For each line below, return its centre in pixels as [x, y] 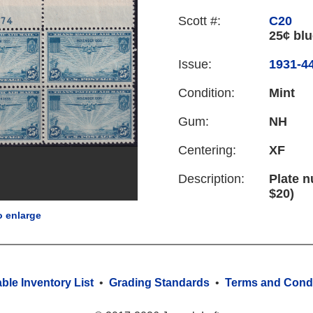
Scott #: [199, 21]
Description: [211, 179]
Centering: [207, 151]
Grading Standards [159, 283]
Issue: [195, 65]
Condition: [206, 93]
